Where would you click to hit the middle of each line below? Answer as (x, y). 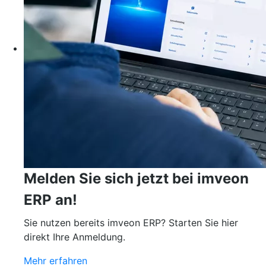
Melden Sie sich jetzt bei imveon (136, 178)
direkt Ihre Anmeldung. (75, 237)
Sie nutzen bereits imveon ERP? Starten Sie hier (131, 223)
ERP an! (50, 200)
